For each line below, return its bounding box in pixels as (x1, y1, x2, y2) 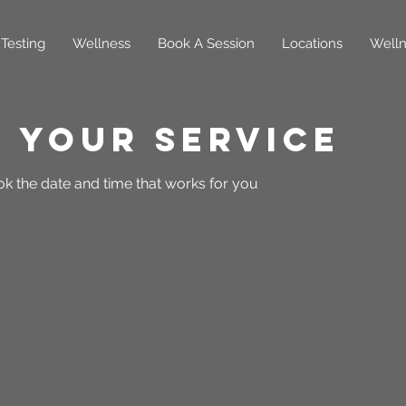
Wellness (72, 35, 130, 52)
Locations (282, 35, 343, 52)
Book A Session (158, 35, 255, 52)
